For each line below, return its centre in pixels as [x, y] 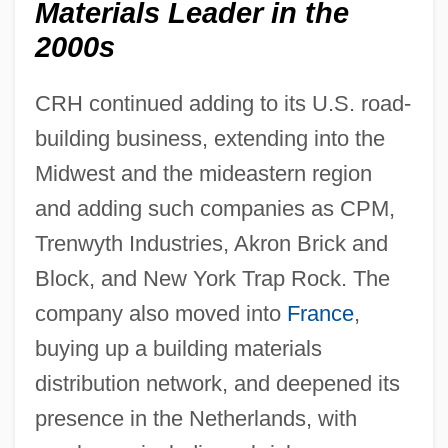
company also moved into [160, 313]
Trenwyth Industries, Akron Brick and [211, 243]
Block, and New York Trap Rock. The [212, 278]
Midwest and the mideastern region [203, 173]
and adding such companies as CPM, [214, 208]
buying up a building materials [178, 348]
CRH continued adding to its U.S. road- [222, 103]
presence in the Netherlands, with [195, 418]
